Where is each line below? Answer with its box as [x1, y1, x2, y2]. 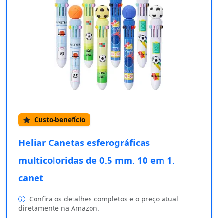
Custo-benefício [32, 115, 85, 125]
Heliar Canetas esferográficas [18, 136, 150, 149]
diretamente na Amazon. [18, 203, 99, 213]
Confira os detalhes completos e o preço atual [27, 194, 178, 204]
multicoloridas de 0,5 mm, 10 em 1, [18, 154, 175, 166]
